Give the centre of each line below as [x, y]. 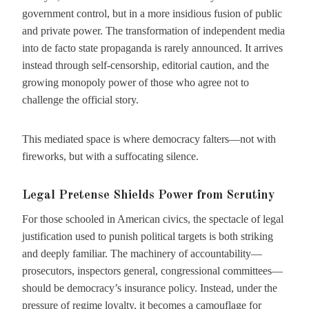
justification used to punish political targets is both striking [148, 236]
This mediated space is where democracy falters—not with [149, 139]
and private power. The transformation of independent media [153, 31]
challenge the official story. [80, 100]
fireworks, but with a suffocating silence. [110, 156]
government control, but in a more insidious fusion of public [152, 13]
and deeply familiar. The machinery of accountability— [142, 253]
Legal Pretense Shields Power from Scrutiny [148, 195]
